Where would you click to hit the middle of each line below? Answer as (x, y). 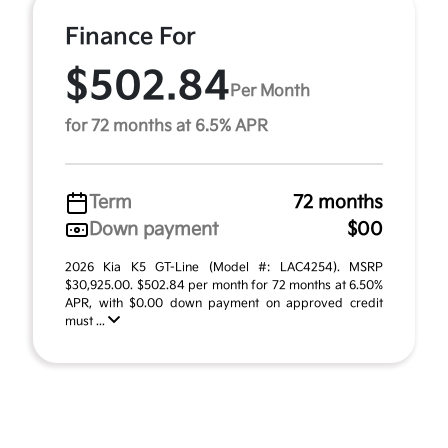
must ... (86, 321)
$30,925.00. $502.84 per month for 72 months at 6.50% (224, 285)
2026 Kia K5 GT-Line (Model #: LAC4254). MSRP (224, 267)
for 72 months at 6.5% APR (166, 126)
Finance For (130, 37)
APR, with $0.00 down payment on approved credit (224, 303)
